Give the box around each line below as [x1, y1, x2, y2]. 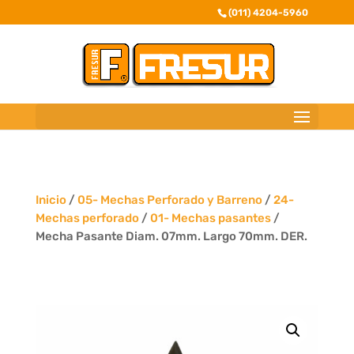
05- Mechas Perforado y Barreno [77, 193, 262, 207]
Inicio [35, 193, 66, 207]
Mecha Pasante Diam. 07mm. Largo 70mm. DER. [35, 229, 307, 243]
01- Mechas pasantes [149, 211, 271, 225]
